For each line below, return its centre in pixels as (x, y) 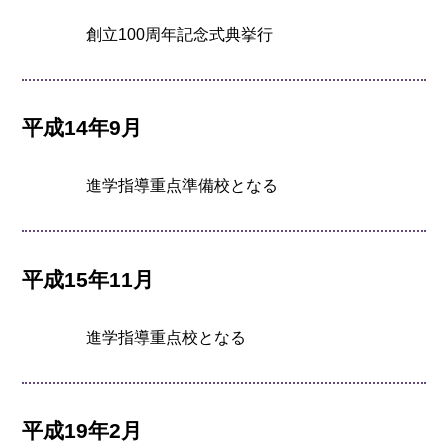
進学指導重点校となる (166, 337)
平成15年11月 (88, 279)
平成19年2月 (82, 430)
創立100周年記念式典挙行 (180, 34)
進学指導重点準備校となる (182, 186)
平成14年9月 (82, 128)
